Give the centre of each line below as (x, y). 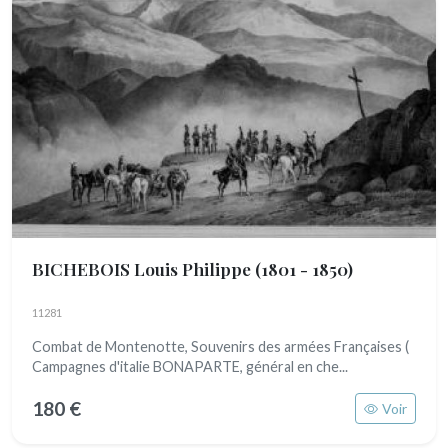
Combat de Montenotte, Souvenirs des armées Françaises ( (220, 346)
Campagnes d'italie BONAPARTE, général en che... (190, 366)
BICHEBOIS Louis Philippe (143, 268)
